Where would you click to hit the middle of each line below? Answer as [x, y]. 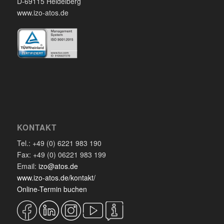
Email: [27, 166]
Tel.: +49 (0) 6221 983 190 [59, 143]
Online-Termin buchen [52, 189]
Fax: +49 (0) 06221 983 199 [61, 154]
